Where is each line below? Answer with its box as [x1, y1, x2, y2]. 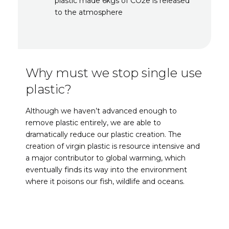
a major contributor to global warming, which [26, 153, 186, 163]
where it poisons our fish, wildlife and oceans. [26, 176, 187, 186]
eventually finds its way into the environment [26, 165, 187, 174]
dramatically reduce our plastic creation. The [26, 129, 181, 139]
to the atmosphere [55, 8, 123, 17]
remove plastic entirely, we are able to [26, 118, 161, 127]
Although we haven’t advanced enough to [26, 106, 177, 116]
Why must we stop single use [26, 65, 202, 80]
